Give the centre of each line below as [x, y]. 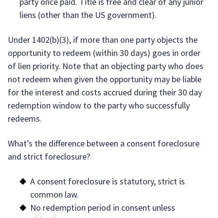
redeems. [25, 118]
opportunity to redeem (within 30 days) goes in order [104, 53]
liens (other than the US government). [88, 15]
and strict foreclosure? [49, 156]
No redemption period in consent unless [103, 208]
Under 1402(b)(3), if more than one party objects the [103, 40]
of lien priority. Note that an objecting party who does [106, 66]
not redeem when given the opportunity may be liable [105, 79]
